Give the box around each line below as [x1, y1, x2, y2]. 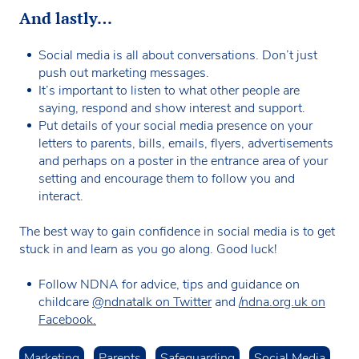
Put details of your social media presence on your [38, 116, 313, 135]
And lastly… [19, 6, 112, 29]
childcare [38, 292, 92, 311]
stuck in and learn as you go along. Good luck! [19, 240, 277, 258]
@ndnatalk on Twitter [92, 292, 212, 311]
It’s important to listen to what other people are [38, 81, 300, 99]
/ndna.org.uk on [239, 292, 325, 311]
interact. [38, 187, 83, 205]
